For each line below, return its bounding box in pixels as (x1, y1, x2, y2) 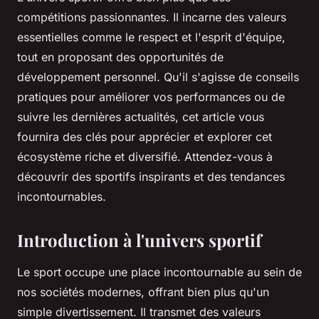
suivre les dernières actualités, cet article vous (17, 110, 264, 125)
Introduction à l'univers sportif (17, 229, 261, 252)
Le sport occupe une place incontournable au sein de (17, 265, 302, 280)
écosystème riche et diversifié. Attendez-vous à (17, 150, 273, 164)
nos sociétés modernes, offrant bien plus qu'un (17, 285, 269, 300)
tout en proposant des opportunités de (17, 50, 224, 65)
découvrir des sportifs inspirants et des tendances (17, 169, 285, 184)
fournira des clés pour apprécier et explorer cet (17, 130, 272, 145)
